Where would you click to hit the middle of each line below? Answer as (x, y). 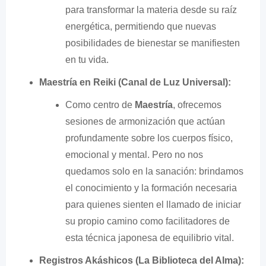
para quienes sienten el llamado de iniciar (153, 204)
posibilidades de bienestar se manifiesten (153, 43)
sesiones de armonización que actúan (145, 121)
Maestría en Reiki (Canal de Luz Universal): (135, 82)
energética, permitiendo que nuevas (141, 26)
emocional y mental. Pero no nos (134, 154)
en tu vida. (87, 59)
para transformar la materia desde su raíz (151, 9)
